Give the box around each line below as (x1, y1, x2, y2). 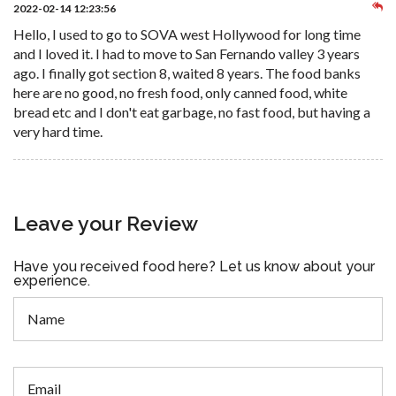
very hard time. (13, 122, 103, 140)
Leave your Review (13, 210, 198, 235)
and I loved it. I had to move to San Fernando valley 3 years (13, 44, 360, 62)
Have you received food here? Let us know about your (13, 257, 375, 275)
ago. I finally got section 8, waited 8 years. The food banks (13, 64, 361, 81)
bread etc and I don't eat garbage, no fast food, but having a (13, 103, 370, 120)
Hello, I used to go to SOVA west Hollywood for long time (13, 25, 361, 42)
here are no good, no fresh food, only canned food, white (13, 83, 347, 101)
